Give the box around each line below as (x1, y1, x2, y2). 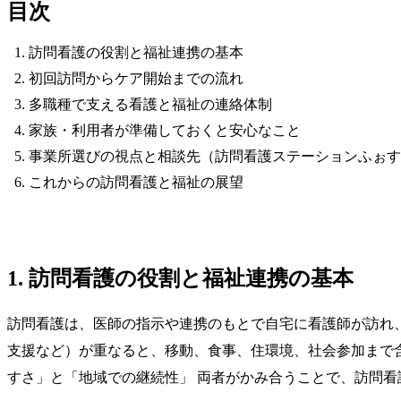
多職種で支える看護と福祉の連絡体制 (29, 96, 272, 112)
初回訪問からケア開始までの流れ (29, 70, 243, 86)
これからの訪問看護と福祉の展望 (29, 174, 243, 190)
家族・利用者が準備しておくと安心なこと (29, 122, 301, 138)
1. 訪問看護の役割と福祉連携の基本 (7, 266, 354, 290)
